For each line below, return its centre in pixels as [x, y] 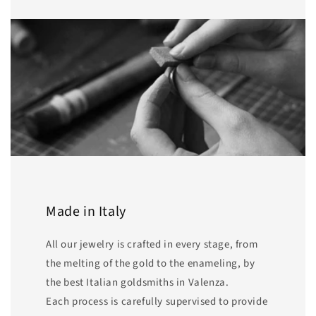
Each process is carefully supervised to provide [157, 302]
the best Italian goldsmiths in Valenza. [138, 283]
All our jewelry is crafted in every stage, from [152, 245]
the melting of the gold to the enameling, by [151, 264]
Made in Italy [86, 212]
